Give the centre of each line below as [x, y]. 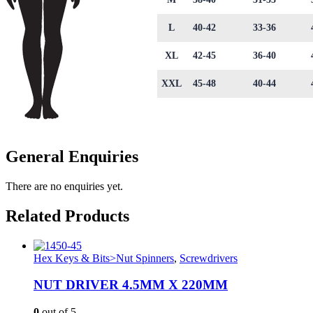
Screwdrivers [209, 258]
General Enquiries [72, 156]
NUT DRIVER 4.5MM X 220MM [131, 285]
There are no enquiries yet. [64, 186]
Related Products [67, 216]
